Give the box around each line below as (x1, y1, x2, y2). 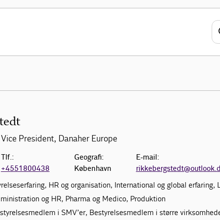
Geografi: (74, 153, 104, 162)
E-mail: (136, 153, 159, 162)
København (74, 164, 111, 173)
